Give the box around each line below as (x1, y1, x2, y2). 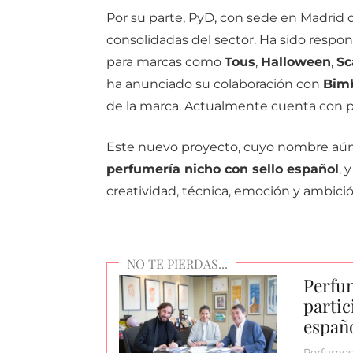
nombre (277, 139, 332, 155)
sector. (214, 32, 259, 48)
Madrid (299, 10, 347, 26)
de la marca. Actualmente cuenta (106, 98, 319, 114)
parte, (148, 10, 188, 26)
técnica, (181, 184, 234, 199)
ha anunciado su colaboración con (106, 76, 323, 92)
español (286, 162, 339, 177)
